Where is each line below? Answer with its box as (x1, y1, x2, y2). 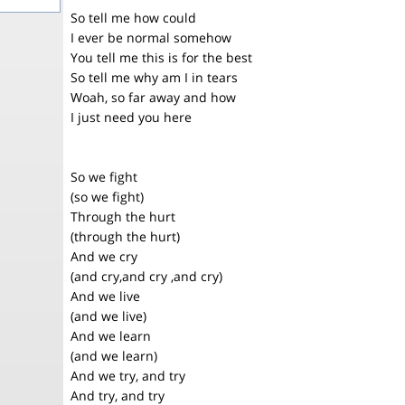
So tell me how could (71, 9, 196, 26)
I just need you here (71, 108, 192, 126)
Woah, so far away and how (71, 89, 236, 106)
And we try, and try (71, 367, 185, 384)
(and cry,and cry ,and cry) (71, 268, 222, 285)
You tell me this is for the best (71, 49, 252, 66)
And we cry (71, 248, 137, 265)
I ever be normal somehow (71, 29, 231, 46)
